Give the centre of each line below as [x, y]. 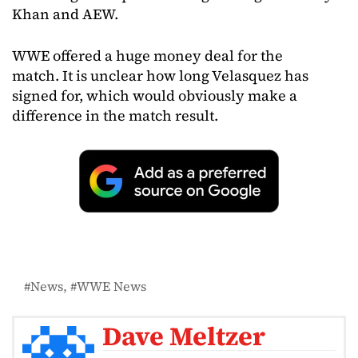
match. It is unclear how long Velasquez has [160, 76]
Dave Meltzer [184, 336]
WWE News [111, 286]
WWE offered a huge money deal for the [147, 56]
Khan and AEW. [65, 14]
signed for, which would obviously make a [155, 96]
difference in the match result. [115, 116]
